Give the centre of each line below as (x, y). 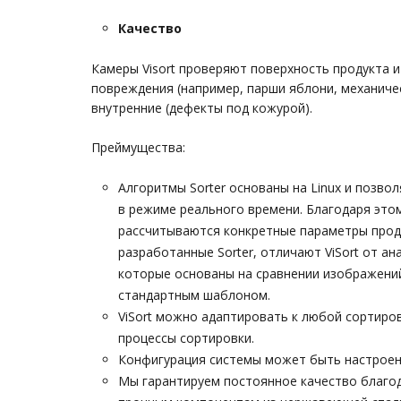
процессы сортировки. (186, 338)
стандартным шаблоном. (194, 295)
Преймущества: (138, 147)
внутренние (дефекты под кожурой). (202, 108)
